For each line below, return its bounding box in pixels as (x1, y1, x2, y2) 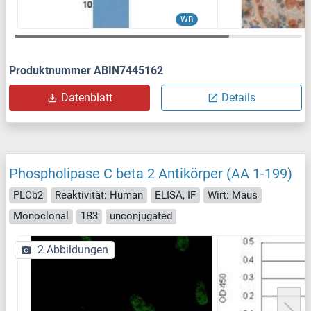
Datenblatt (60, 91, 112, 105)
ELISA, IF (155, 188, 196, 201)
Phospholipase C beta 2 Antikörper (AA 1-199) (9, 165, 292, 183)
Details (221, 91, 255, 105)
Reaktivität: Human (55, 188, 143, 201)
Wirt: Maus (208, 188, 258, 201)
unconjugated (110, 210, 172, 223)
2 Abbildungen (37, 243, 108, 257)
